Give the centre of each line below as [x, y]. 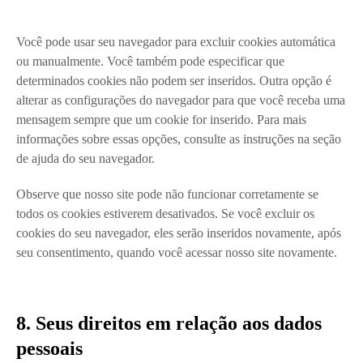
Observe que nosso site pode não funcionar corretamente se [167, 194]
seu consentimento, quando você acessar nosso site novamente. [177, 252]
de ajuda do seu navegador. [85, 158]
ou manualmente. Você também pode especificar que [150, 61]
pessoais [49, 348]
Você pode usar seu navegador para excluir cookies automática [176, 41]
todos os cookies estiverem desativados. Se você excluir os [165, 213]
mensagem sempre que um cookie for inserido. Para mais [161, 119]
